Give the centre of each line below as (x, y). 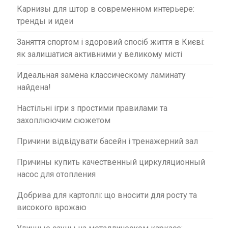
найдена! (34, 87)
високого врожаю (52, 207)
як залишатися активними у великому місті (99, 54)
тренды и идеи (45, 21)
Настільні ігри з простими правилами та (92, 108)
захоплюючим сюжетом (64, 120)
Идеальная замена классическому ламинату (101, 75)
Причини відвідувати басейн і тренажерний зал (107, 141)
